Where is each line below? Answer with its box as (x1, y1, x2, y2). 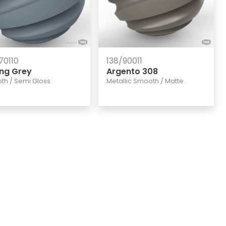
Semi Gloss (14, 76, 50, 85)
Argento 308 (106, 65, 158, 77)
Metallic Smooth (106, 76, 159, 85)
